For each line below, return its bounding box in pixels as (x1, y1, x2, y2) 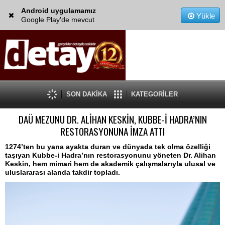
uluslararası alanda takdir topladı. (5, 168, 120, 176)
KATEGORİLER (131, 90, 178, 98)
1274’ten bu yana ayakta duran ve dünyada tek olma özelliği (5, 143, 210, 151)
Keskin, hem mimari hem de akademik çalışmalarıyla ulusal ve (5, 160, 215, 168)
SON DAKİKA (66, 90, 107, 98)
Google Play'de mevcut (21, 16, 94, 24)
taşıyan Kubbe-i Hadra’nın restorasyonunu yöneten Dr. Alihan (5, 151, 216, 159)
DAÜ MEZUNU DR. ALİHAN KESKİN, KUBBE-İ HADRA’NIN (18, 112, 207, 127)
